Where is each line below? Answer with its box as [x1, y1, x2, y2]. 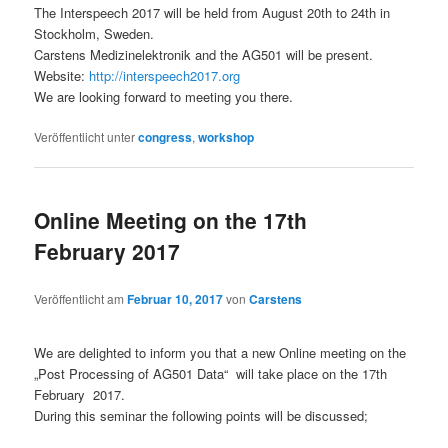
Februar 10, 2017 [127, 290, 224, 309]
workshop [198, 128, 255, 147]
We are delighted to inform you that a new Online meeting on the [34, 343, 407, 363]
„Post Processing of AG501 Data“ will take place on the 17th [34, 364, 388, 384]
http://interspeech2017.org [89, 66, 241, 86]
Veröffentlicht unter [34, 128, 136, 146]
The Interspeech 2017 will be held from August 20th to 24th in [34, 3, 391, 23]
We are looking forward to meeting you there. [34, 87, 294, 107]
